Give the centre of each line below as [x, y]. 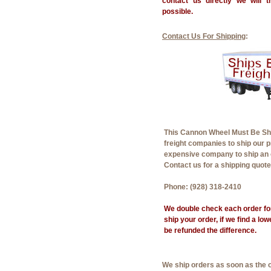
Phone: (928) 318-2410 [203, 187]
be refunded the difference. [210, 230]
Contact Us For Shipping [204, 36]
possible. [178, 11]
